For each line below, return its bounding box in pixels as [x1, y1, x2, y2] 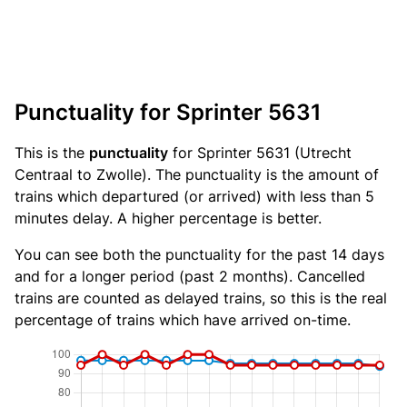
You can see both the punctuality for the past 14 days [15, 245, 384, 263]
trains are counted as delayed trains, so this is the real [15, 289, 387, 307]
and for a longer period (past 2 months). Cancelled [15, 267, 365, 285]
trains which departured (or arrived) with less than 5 [15, 187, 374, 205]
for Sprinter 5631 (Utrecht [168, 144, 352, 162]
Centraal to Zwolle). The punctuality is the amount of [15, 165, 379, 184]
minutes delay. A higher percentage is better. [15, 209, 322, 227]
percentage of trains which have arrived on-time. [15, 311, 351, 329]
